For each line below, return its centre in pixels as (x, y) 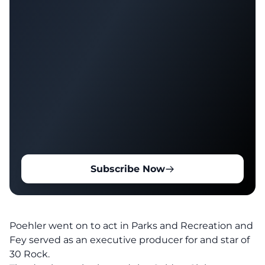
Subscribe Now (128, 169)
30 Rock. (30, 254)
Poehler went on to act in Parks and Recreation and (131, 226)
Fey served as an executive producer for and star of (130, 240)
